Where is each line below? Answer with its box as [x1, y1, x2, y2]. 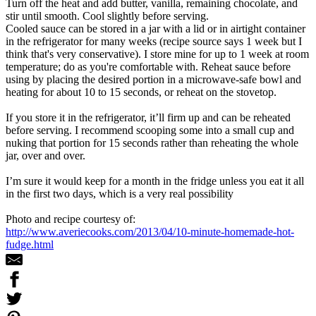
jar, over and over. [6, 149, 85, 162]
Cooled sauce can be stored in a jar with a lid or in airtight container [6, 22, 305, 35]
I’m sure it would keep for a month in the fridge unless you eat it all [6, 174, 304, 187]
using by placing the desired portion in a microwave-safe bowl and [6, 73, 301, 85]
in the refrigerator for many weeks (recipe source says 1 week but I [6, 35, 302, 47]
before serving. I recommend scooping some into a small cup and [6, 123, 294, 136]
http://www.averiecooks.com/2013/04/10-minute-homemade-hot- [6, 225, 294, 238]
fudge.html [6, 238, 54, 250]
